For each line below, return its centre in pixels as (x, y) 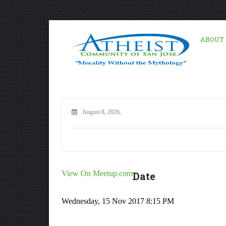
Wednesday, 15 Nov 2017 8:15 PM (118, 201)
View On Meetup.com (97, 173)
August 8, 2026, (102, 112)
